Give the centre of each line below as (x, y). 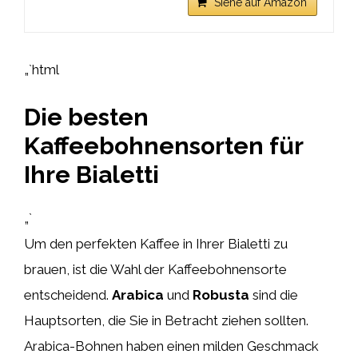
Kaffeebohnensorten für (163, 145)
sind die (274, 294)
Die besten (86, 117)
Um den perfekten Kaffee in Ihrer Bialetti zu (156, 243)
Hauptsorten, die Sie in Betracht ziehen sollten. (166, 320)
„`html (42, 70)
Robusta (221, 294)
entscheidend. (68, 294)
